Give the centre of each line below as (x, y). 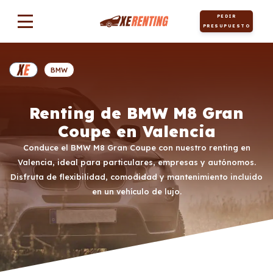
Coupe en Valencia (136, 131)
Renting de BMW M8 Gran (136, 113)
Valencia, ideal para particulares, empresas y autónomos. (136, 162)
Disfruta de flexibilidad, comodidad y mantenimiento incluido (136, 177)
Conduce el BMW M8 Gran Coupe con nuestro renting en (136, 147)
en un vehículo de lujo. (136, 191)
